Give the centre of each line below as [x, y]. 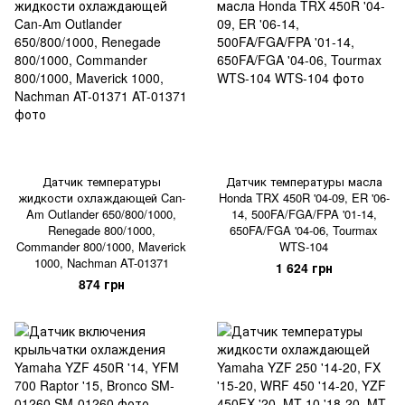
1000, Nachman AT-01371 [101, 263]
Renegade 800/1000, [101, 230]
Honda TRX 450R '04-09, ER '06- [304, 198]
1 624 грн [304, 268]
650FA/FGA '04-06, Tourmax [304, 230]
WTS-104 [304, 246]
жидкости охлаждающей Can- [101, 198]
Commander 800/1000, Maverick [101, 246]
